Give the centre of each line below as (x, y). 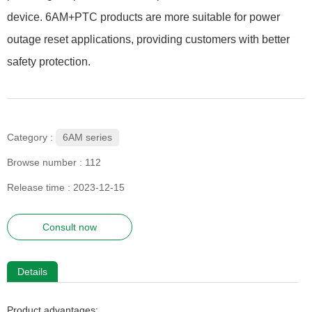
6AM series (87, 137)
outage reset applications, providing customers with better (148, 39)
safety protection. (49, 62)
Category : (30, 138)
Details (32, 272)
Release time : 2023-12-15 (66, 188)
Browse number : (46, 163)
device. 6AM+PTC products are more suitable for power (143, 17)
